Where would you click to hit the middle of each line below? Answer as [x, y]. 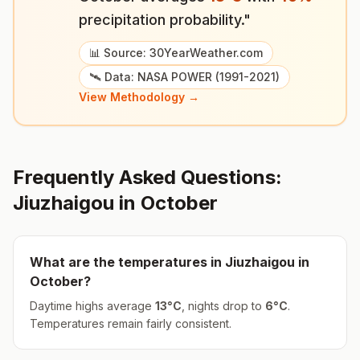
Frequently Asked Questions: [147, 177]
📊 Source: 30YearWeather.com [176, 53]
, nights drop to [223, 306]
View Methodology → [139, 97]
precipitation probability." [165, 20]
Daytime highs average [92, 306]
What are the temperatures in [127, 262]
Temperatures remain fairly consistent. [131, 323]
